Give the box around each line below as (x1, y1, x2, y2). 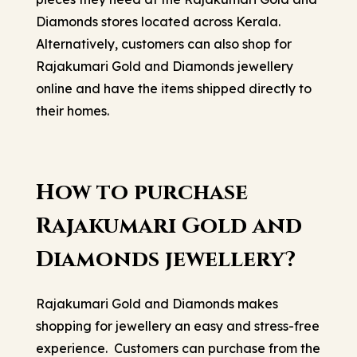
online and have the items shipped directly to (36, 80, 312, 96)
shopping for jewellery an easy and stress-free (36, 317, 320, 334)
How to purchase (36, 177, 248, 207)
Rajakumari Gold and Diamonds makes (36, 295, 278, 312)
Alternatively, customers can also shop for (36, 35, 292, 52)
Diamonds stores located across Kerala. (36, 13, 280, 29)
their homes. (36, 102, 109, 119)
